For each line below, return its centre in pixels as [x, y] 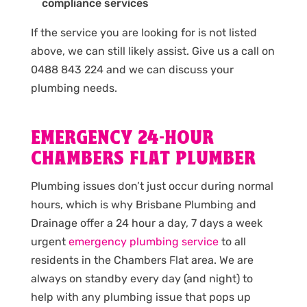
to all [232, 241]
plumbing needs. [74, 88]
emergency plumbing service [143, 241]
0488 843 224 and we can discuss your [132, 69]
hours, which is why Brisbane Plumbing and [143, 204]
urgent [49, 241]
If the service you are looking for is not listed [144, 32]
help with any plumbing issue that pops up [140, 297]
